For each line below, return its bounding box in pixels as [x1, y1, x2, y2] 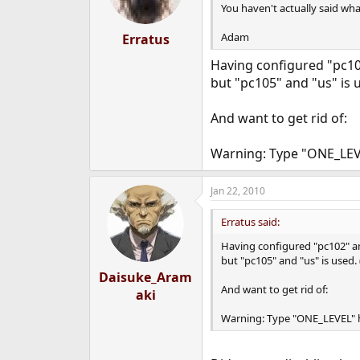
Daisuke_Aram [99, 268, 193, 286]
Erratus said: [220, 215, 280, 229]
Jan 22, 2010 [210, 184, 265, 198]
